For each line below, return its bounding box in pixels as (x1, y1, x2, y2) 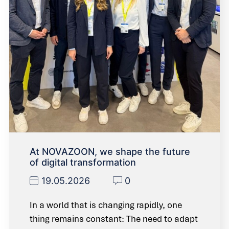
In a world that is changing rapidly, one (30, 199, 182, 211)
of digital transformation (30, 156, 136, 168)
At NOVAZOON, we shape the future (30, 146, 190, 157)
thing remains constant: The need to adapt (30, 213, 198, 224)
